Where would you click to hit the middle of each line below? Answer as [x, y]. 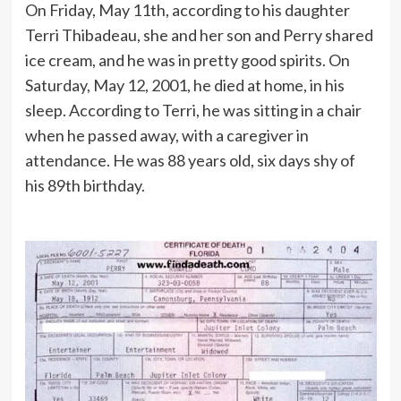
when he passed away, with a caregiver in [166, 135]
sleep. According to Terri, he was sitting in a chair [193, 110]
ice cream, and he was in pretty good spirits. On [187, 60]
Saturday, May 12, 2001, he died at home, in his [184, 85]
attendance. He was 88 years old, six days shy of [190, 160]
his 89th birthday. [85, 185]
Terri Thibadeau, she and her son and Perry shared [199, 34]
